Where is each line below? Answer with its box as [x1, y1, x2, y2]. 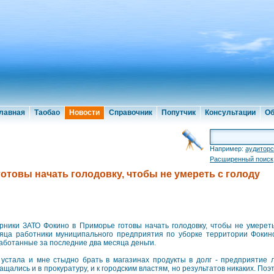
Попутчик [161, 108, 196, 117]
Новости [69, 108, 100, 117]
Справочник [109, 108, 152, 117]
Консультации [205, 108, 256, 117]
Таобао [34, 108, 60, 117]
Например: [210, 145, 245, 152]
